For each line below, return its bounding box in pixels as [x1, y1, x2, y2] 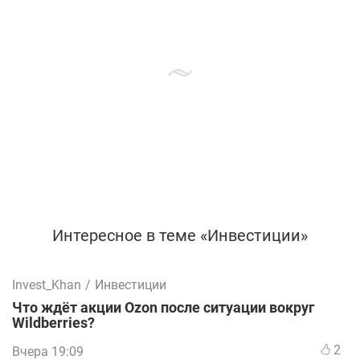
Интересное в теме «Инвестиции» [52, 226, 308, 246]
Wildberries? [12, 315, 95, 332]
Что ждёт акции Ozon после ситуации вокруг [12, 300, 315, 317]
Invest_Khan [12, 277, 81, 293]
